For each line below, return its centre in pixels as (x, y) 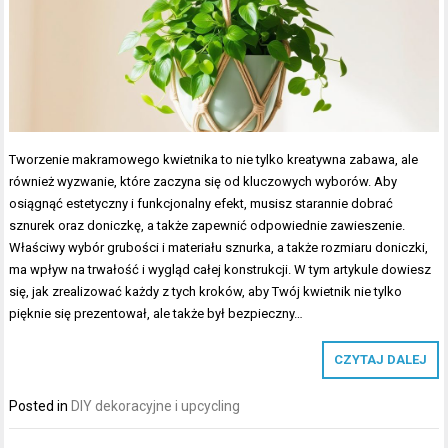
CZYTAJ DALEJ (380, 360)
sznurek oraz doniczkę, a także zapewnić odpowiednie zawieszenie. (207, 226)
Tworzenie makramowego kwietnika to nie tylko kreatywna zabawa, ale (214, 160)
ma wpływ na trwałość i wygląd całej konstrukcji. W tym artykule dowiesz (220, 270)
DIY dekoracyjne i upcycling (156, 406)
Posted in (40, 406)
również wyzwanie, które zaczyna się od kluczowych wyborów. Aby (203, 182)
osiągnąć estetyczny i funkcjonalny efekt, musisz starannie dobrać (201, 204)
